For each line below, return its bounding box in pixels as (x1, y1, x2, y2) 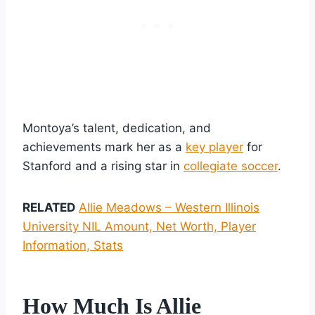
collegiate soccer (184, 158, 278, 173)
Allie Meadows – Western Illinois (79, 200, 259, 214)
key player (186, 139, 243, 154)
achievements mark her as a (22, 139, 186, 154)
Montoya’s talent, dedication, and (22, 120, 211, 135)
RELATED (22, 200, 75, 214)
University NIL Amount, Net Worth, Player (22, 219, 256, 233)
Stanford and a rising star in (22, 158, 184, 173)
